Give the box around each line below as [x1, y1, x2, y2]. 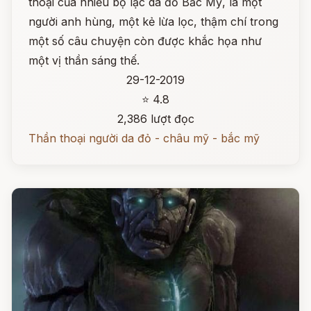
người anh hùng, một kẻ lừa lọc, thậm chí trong [28, 15, 278, 28]
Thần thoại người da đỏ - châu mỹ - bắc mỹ [28, 131, 260, 145]
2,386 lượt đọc [117, 112, 194, 126]
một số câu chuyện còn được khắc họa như [28, 34, 262, 48]
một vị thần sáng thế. [28, 53, 140, 67]
